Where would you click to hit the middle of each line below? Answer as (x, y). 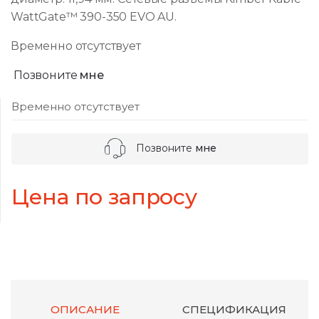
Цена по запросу (104, 197)
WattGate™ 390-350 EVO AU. (94, 17)
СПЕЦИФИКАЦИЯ (234, 310)
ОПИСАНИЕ (85, 310)
